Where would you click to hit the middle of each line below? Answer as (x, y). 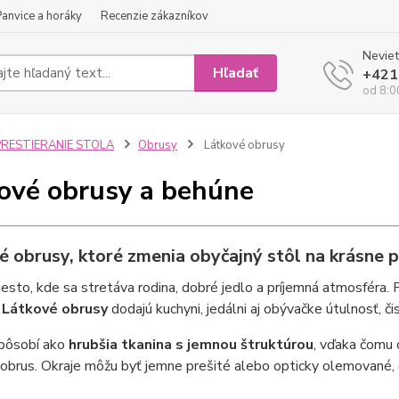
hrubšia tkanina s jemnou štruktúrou (191, 345)
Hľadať (236, 73)
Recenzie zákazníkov (155, 16)
